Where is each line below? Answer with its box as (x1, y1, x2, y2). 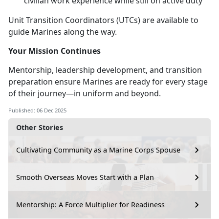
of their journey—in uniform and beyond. (8, 88, 161, 99)
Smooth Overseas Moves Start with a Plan (16, 173, 154, 182)
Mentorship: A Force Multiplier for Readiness (16, 200, 165, 210)
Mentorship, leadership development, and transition (8, 64, 202, 75)
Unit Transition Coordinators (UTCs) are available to (8, 14, 198, 25)
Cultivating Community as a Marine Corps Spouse (16, 145, 180, 155)
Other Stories (16, 122, 63, 132)
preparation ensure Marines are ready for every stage (8, 76, 208, 87)
